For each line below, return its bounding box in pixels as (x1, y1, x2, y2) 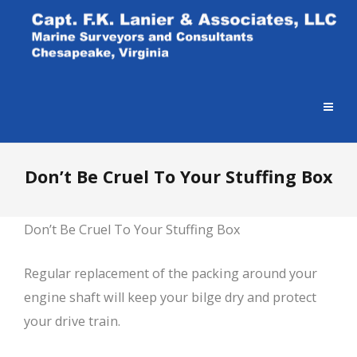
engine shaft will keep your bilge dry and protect (24, 288, 316, 307)
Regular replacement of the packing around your (24, 265, 317, 283)
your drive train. (24, 312, 120, 331)
